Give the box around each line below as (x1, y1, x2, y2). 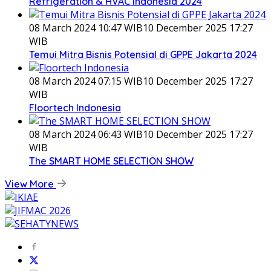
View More (5, 177, 56, 190)
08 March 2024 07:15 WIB (29, 74, 143, 88)
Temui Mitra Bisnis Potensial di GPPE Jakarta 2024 (29, 48, 257, 60)
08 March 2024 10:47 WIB (29, 21, 143, 34)
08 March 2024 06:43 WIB (29, 127, 143, 141)
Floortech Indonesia (29, 101, 121, 114)
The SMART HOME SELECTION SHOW (29, 154, 194, 167)
